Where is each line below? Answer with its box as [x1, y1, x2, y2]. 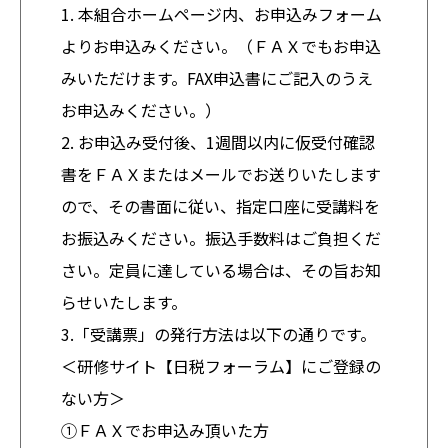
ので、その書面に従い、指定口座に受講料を [61, 193, 380, 218]
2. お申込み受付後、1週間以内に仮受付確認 [61, 129, 375, 154]
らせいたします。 [61, 289, 187, 314]
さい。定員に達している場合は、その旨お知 [61, 257, 381, 282]
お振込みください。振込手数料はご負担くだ [61, 225, 381, 250]
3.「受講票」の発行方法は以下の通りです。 [61, 321, 376, 346]
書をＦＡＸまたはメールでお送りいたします [61, 161, 381, 186]
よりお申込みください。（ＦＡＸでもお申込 [61, 33, 381, 58]
